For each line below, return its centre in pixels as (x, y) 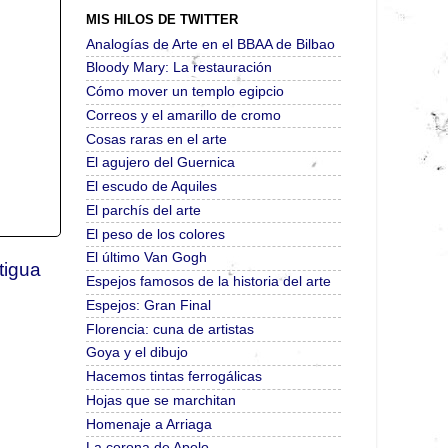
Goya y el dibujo (137, 353)
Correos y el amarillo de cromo (183, 115)
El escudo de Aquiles (151, 187)
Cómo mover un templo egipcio (185, 92)
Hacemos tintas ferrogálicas (174, 377)
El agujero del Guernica (160, 163)
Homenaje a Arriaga (149, 424)
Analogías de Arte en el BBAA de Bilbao (210, 44)
